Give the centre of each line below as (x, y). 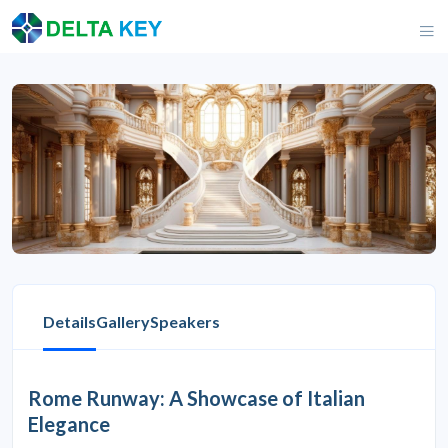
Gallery (123, 321)
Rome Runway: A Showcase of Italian (196, 397)
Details (69, 321)
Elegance (69, 423)
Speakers (185, 321)
